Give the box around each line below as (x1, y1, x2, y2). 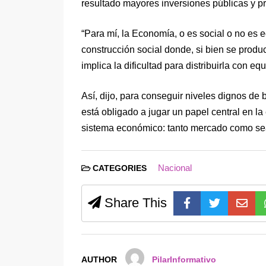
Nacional (157, 162, 192, 173)
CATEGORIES (90, 163, 149, 173)
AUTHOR (81, 255, 117, 265)
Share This (101, 195, 167, 210)
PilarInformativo (152, 255, 217, 265)
